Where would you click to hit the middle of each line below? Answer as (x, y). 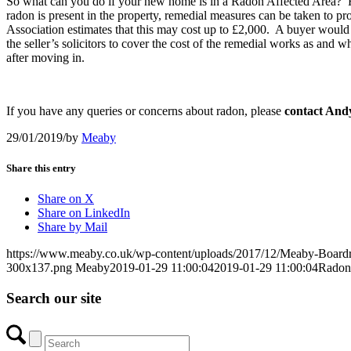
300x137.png (39, 268)
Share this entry (41, 168)
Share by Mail (72, 227)
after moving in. (45, 57)
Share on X (66, 199)
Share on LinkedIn (84, 213)
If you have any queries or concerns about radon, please (144, 110)
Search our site (54, 298)
